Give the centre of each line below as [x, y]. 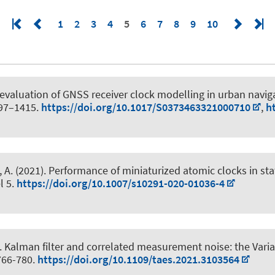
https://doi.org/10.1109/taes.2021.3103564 [138, 259]
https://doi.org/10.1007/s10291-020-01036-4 [121, 183]
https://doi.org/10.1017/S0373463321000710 [146, 107]
